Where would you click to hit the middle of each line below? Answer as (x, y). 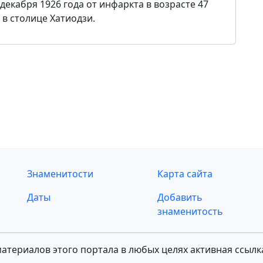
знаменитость (190, 211)
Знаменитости (60, 174)
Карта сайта (185, 174)
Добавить (180, 197)
